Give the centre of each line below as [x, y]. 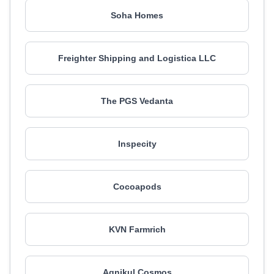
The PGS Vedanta [137, 101]
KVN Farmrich [137, 229]
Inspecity [137, 144]
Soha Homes [137, 15]
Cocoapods [137, 187]
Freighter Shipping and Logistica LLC [137, 58]
